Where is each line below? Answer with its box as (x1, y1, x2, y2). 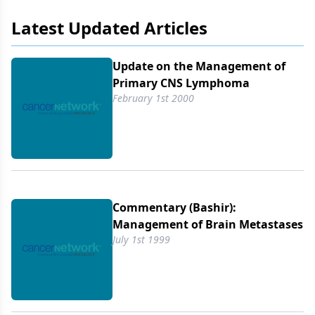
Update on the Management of (112, 58, 285, 74)
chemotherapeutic (20, 6, 118, 22)
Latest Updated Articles (11, 16, 207, 39)
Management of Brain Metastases (112, 217, 303, 232)
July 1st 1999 (112, 233, 170, 246)
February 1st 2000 (112, 91, 194, 105)
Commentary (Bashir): (112, 200, 236, 215)
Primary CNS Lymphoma (112, 75, 250, 91)
